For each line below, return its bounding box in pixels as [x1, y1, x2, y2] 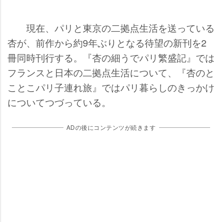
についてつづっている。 [7, 95, 111, 109]
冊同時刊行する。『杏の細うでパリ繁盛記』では [7, 51, 215, 64]
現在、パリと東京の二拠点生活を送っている [7, 21, 215, 35]
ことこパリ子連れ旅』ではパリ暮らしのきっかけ [7, 80, 215, 94]
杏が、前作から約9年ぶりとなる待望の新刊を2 [7, 36, 207, 50]
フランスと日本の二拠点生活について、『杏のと [7, 65, 215, 79]
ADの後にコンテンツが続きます [66, 123, 156, 132]
